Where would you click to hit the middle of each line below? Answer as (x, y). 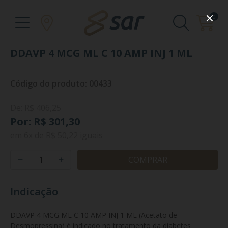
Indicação (34, 192)
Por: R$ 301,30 (45, 121)
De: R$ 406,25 (36, 108)
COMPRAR (148, 160)
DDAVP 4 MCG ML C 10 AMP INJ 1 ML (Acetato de (95, 215)
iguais (90, 135)
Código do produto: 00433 (61, 83)
